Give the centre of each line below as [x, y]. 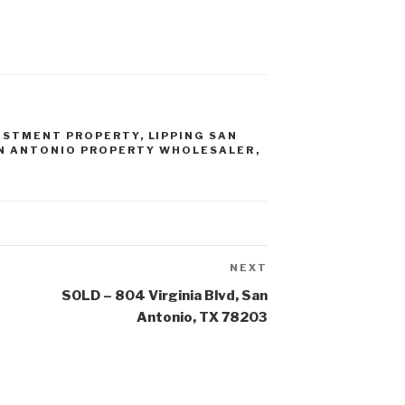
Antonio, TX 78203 [202, 318]
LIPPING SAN [193, 136]
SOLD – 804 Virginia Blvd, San [165, 296]
